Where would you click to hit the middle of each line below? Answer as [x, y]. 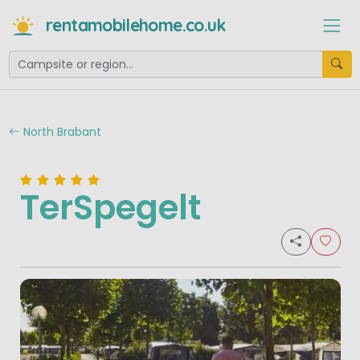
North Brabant [60, 131]
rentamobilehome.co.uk [136, 25]
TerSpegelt [110, 208]
